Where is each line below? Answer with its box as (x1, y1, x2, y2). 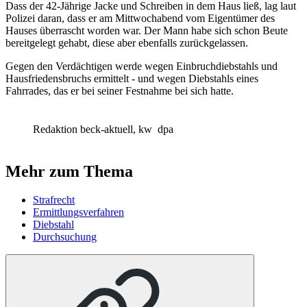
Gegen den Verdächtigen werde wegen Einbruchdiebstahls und (5, 60, 278, 72)
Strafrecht (33, 194, 75, 206)
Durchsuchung (33, 231, 97, 243)
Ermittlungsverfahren (33, 206, 124, 219)
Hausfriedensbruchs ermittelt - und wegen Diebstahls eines (5, 72, 258, 84)
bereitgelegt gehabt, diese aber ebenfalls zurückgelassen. (5, 36, 251, 49)
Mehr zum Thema (5, 162, 133, 180)
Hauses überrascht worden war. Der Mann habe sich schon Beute (5, 24, 288, 36)
